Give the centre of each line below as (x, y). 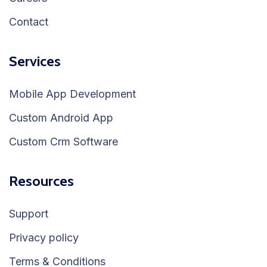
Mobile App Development (72, 94)
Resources (41, 181)
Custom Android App (61, 117)
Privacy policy (44, 237)
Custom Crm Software (63, 141)
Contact (29, 21)
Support (29, 213)
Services (35, 61)
